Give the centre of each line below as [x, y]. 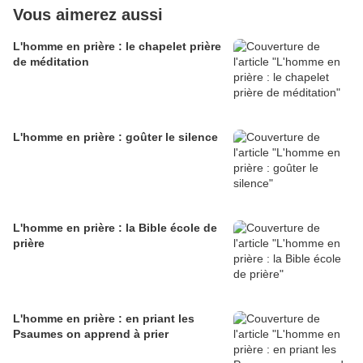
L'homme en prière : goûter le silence [115, 137]
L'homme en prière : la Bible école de [115, 227]
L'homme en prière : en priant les [104, 318]
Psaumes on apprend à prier [91, 333]
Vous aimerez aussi [88, 14]
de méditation [51, 61]
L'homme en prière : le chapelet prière [117, 46]
